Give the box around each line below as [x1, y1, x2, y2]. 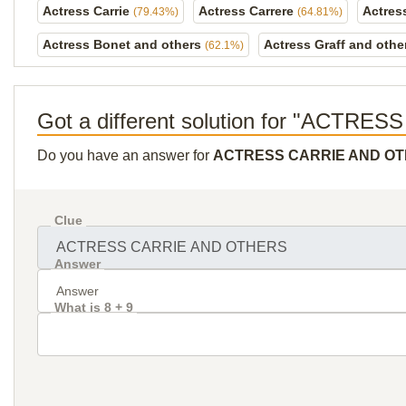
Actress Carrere [198, 4, 297, 18]
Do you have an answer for [37, 148, 213, 163]
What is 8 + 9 [54, 300, 133, 314]
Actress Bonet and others [43, 37, 205, 52]
